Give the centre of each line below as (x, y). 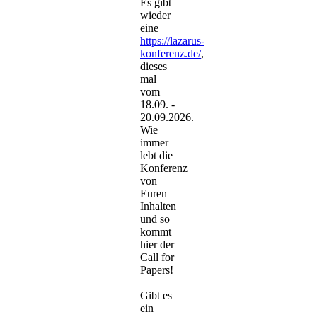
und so (155, 219)
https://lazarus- (172, 41)
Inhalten (158, 207)
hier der (157, 245)
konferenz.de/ (171, 54)
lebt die (156, 156)
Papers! (157, 270)
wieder (155, 16)
